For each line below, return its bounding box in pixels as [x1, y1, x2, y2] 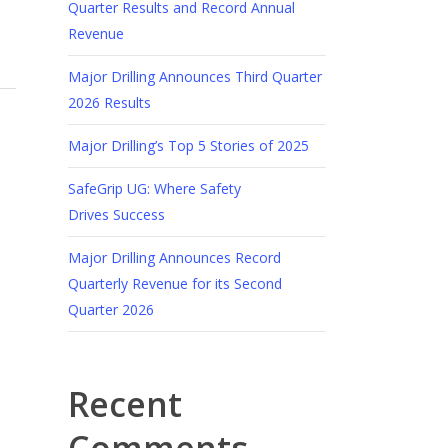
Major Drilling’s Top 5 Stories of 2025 [67, 135, 309, 155]
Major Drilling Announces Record [67, 247, 281, 267]
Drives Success [67, 204, 165, 224]
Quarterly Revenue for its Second [67, 273, 282, 293]
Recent [67, 380, 182, 427]
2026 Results [67, 92, 151, 112]
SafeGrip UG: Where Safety [67, 178, 241, 198]
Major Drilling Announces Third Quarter [67, 66, 322, 86]
